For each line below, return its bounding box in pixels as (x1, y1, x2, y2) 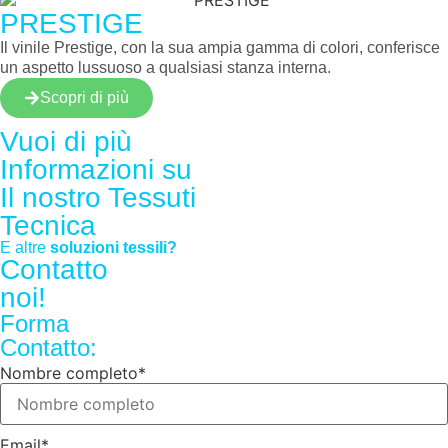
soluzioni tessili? (50, 239, 177, 257)
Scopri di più (40, 89, 129, 107)
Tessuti (108, 182, 196, 214)
